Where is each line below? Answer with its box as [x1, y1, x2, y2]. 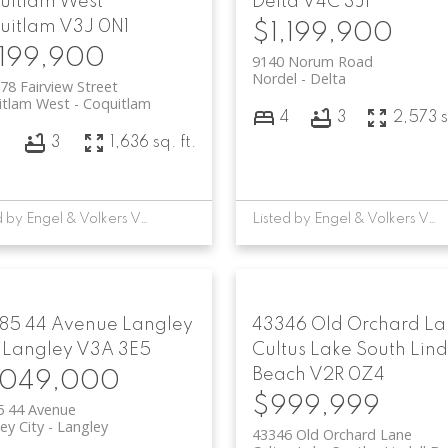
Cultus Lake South [251, 341, 406, 360]
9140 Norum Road [251, 51, 373, 71]
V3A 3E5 [75, 341, 151, 360]
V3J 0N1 [58, 17, 129, 36]
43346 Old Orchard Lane [251, 425, 412, 445]
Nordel [251, 68, 297, 88]
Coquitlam [82, 93, 151, 113]
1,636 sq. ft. [109, 134, 196, 151]
